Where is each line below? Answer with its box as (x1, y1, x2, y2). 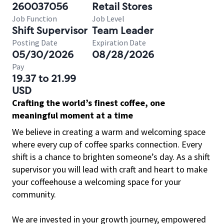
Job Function (12, 13, 57, 23)
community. (12, 188, 56, 200)
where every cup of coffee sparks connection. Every (12, 138, 202, 150)
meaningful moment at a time (12, 109, 133, 121)
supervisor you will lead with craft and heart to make (12, 163, 207, 175)
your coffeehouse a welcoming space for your (12, 176, 181, 187)
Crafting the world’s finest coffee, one (12, 97, 165, 108)
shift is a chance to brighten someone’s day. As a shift (12, 151, 210, 162)
